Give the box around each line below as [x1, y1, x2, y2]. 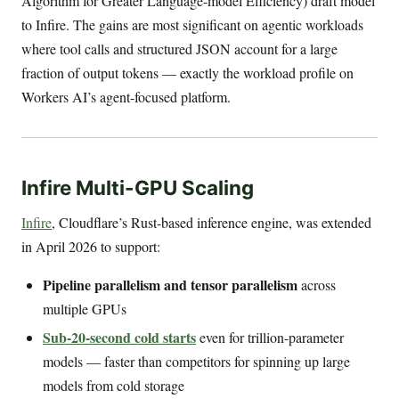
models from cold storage [43, 375, 184, 395]
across [297, 274, 336, 294]
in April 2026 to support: [21, 236, 160, 256]
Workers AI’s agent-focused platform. [21, 87, 231, 107]
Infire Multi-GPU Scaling [21, 175, 254, 199]
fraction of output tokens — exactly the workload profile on [21, 63, 354, 83]
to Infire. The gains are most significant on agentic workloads [21, 15, 363, 35]
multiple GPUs [43, 298, 126, 318]
